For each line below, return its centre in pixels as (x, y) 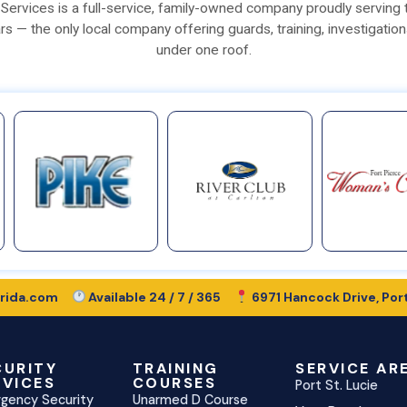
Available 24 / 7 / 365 (154, 297)
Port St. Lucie (337, 385)
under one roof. (203, 50)
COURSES (174, 382)
